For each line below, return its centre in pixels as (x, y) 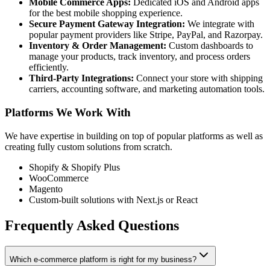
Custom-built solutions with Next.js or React (113, 199)
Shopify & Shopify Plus (74, 167)
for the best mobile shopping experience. (106, 13)
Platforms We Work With (68, 113)
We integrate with (220, 24)
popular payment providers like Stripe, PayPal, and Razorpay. (146, 35)
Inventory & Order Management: (98, 46)
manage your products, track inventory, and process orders (140, 57)
